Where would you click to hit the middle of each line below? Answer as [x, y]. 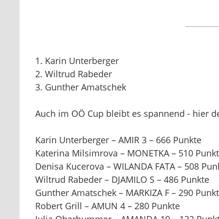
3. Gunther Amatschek [81, 87]
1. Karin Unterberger [77, 61]
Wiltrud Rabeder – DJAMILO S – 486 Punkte [122, 179]
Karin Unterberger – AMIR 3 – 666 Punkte [118, 140]
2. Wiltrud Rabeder [74, 74]
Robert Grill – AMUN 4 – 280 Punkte [108, 206]
